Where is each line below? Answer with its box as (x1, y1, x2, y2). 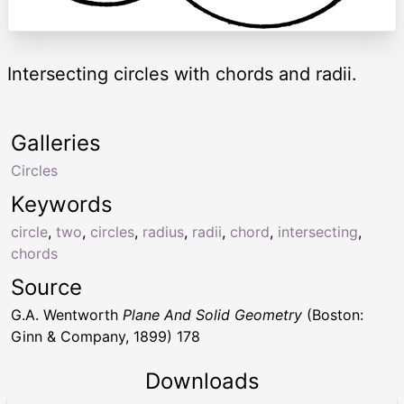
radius (142, 223, 184, 242)
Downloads (144, 368, 260, 395)
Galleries (11, 130, 101, 157)
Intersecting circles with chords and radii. (7, 63, 357, 86)
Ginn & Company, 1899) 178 (11, 327, 200, 346)
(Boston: (302, 306, 363, 325)
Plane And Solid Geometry (123, 306, 302, 325)
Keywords (11, 191, 113, 218)
